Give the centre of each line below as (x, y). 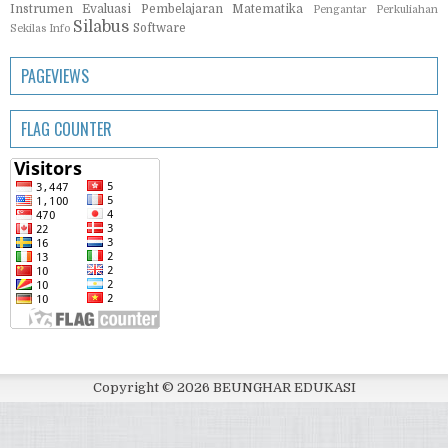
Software (159, 27)
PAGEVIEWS (55, 75)
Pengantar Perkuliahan (375, 9)
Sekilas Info (40, 28)
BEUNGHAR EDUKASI (284, 387)
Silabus (101, 26)
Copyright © (134, 387)
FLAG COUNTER (66, 128)
